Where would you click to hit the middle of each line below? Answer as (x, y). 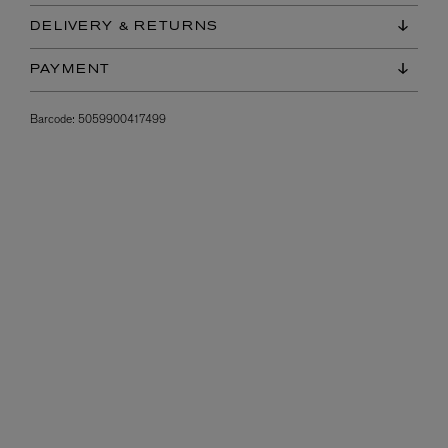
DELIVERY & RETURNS (124, 26)
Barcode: (52, 118)
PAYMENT (70, 69)
